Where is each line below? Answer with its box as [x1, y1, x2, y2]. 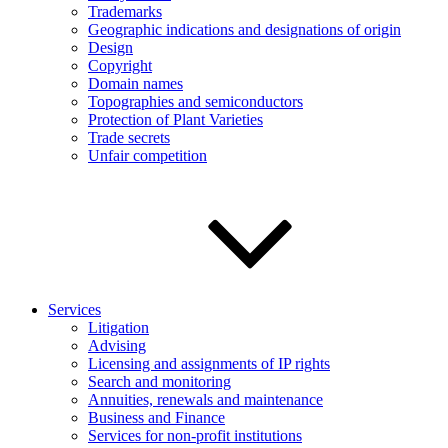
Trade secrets [88, 129, 170, 146]
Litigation [88, 319, 149, 336]
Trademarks [88, 3, 162, 20]
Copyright [88, 57, 152, 74]
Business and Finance [88, 409, 225, 426]
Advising [88, 337, 146, 354]
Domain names [88, 75, 183, 92]
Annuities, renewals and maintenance [88, 391, 323, 408]
